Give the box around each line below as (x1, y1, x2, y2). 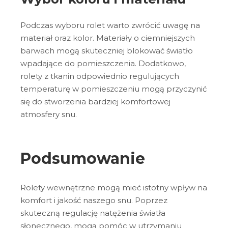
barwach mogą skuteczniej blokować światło (20, 46, 193, 56)
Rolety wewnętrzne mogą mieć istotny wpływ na (20, 182, 207, 192)
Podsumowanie (20, 149, 149, 168)
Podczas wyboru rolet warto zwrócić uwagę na (20, 20, 200, 31)
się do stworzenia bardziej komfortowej (20, 97, 170, 107)
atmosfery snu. (20, 109, 79, 120)
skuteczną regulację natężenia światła (20, 208, 165, 218)
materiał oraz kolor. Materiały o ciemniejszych (20, 33, 195, 43)
